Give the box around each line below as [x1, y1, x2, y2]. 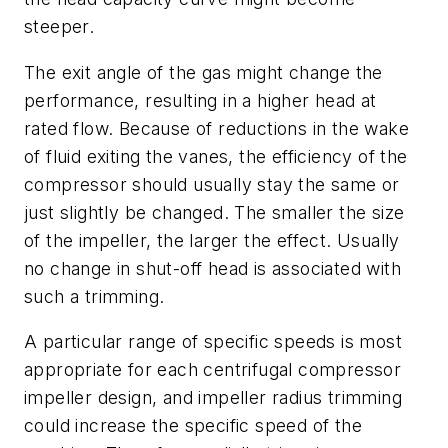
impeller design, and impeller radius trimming [24, 387, 402, 409]
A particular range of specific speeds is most [24, 331, 402, 353]
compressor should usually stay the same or [24, 173, 400, 195]
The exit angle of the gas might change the [24, 61, 383, 83]
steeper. [24, 16, 95, 38]
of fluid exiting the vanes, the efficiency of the [24, 145, 408, 167]
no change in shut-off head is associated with [24, 257, 401, 279]
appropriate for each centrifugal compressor [24, 359, 402, 381]
